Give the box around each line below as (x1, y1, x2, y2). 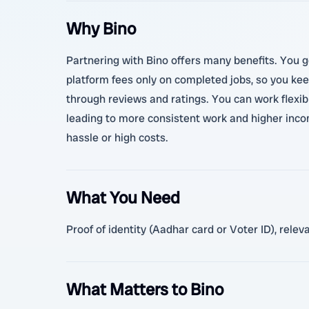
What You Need (66, 187, 180, 208)
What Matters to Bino (66, 279, 223, 300)
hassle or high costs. (66, 130, 168, 145)
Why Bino (66, 18, 136, 39)
